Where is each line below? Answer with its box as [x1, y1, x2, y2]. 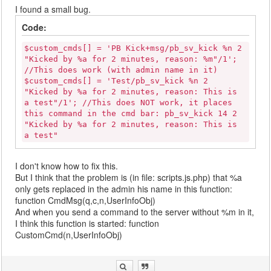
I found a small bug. [15, 3, 91, 16]
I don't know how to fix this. [15, 160, 119, 172]
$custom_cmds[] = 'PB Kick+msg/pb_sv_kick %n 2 [24, 44, 243, 53]
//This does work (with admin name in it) [24, 65, 218, 75]
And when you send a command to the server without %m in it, [15, 206, 255, 218]
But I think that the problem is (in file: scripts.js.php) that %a [15, 171, 243, 184]
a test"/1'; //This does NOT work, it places [24, 98, 233, 108]
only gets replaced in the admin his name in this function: [15, 183, 233, 195]
